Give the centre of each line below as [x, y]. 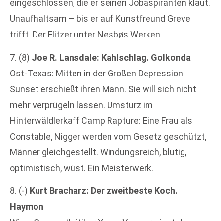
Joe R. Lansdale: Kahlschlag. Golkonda [111, 57]
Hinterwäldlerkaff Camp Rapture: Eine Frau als [101, 120]
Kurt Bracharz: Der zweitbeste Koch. [104, 190]
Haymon [27, 206]
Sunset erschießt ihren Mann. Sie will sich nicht [103, 89]
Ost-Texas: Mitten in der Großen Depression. [97, 73]
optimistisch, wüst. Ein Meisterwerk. [82, 168]
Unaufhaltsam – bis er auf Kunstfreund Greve [100, 19]
